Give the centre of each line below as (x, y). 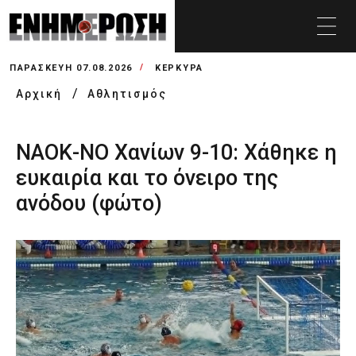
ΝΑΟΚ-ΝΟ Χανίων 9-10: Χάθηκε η (176, 153)
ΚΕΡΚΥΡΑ (179, 68)
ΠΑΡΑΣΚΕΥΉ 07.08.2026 (71, 68)
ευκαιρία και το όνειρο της (147, 178)
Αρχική (41, 94)
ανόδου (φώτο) (89, 203)
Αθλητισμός (127, 94)
